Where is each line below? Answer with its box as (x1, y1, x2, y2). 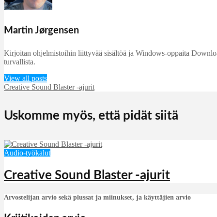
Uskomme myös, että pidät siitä (4, 109, 178, 122)
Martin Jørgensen (4, 25, 79, 35)
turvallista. (4, 58, 35, 66)
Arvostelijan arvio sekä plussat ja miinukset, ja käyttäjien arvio (4, 193, 191, 201)
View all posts (4, 74, 47, 83)
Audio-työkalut (4, 149, 50, 157)
